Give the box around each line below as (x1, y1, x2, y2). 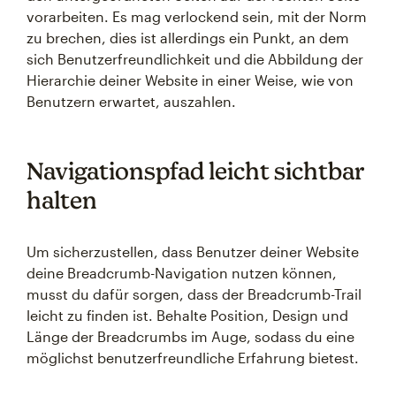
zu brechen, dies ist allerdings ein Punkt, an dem (27, 29, 349, 46)
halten (27, 186, 97, 214)
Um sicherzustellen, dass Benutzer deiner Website (27, 243, 359, 260)
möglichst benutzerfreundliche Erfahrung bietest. (27, 349, 359, 366)
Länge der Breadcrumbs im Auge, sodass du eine (27, 328, 354, 345)
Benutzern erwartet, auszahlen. (27, 93, 236, 110)
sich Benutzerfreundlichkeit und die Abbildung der (27, 50, 363, 67)
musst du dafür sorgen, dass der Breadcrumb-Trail (27, 286, 362, 302)
